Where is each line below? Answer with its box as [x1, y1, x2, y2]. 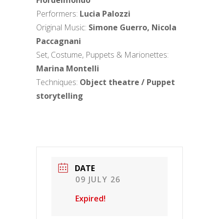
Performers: [36, 8, 78, 19]
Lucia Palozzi [78, 8, 131, 19]
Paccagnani [36, 36, 81, 46]
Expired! [75, 193, 106, 204]
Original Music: [36, 22, 88, 33]
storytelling [36, 90, 83, 101]
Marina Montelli [36, 63, 99, 74]
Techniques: [36, 77, 78, 88]
